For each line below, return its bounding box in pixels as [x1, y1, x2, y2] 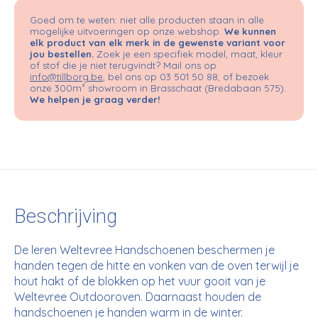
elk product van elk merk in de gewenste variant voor [30, 36, 285, 48]
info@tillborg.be [30, 70, 103, 82]
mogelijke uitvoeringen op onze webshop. [30, 25, 224, 37]
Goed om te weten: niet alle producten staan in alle [30, 13, 264, 26]
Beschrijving [14, 202, 117, 232]
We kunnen [224, 25, 276, 37]
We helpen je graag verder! [30, 93, 160, 105]
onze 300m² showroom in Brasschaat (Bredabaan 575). [30, 82, 286, 94]
